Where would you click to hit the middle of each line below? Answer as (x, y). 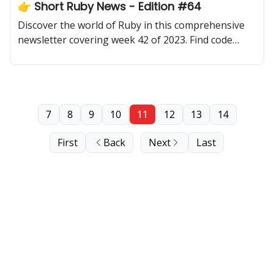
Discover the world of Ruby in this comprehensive (131, 25)
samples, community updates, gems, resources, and (136, 54)
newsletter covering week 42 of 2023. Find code (125, 40)
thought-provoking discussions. (91, 69)
